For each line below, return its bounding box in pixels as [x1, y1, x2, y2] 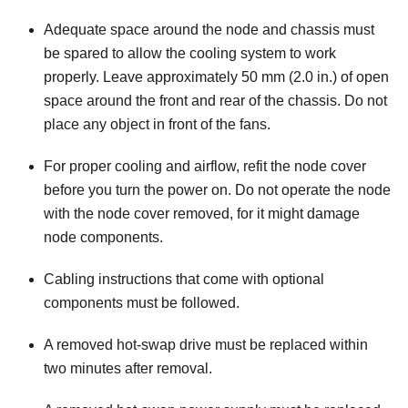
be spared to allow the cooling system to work [44, 46, 336, 62]
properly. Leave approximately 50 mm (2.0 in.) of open [44, 69, 389, 86]
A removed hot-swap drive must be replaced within [44, 337, 368, 353]
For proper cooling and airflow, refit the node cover [44, 158, 366, 175]
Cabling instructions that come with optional [44, 271, 324, 288]
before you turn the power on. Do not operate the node [44, 182, 391, 199]
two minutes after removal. [44, 361, 212, 377]
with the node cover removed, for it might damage [44, 206, 360, 222]
